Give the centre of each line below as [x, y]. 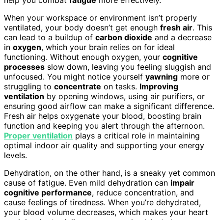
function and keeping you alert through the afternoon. [104, 125]
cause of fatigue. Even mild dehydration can [87, 182]
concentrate [78, 86]
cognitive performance [48, 192]
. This [202, 27]
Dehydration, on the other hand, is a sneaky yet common [110, 173]
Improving [159, 86]
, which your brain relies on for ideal [108, 47]
